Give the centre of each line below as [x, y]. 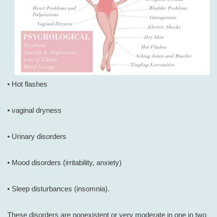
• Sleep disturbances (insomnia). [58, 189]
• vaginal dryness [34, 110]
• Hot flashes [27, 84]
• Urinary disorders [37, 137]
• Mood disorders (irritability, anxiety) [64, 163]
